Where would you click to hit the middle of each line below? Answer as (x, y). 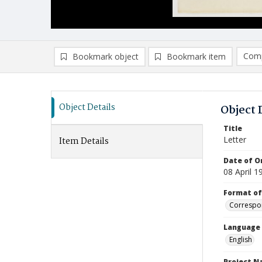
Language (242, 227)
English (241, 239)
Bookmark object (106, 56)
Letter (235, 139)
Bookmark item (196, 56)
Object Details (87, 108)
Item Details (84, 142)
